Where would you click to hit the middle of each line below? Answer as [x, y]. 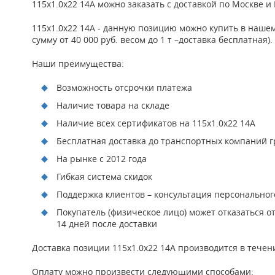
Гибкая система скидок [104, 176]
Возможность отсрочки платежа [124, 87]
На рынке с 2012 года [102, 158]
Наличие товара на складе [113, 105]
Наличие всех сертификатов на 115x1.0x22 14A [156, 123]
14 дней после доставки [107, 223]
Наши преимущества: [78, 63]
